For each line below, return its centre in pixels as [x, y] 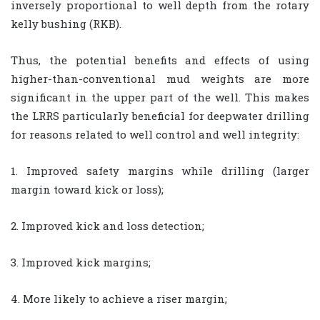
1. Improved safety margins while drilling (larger [160, 171]
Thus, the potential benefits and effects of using [160, 60]
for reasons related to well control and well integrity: [155, 135]
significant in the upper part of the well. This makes [160, 97]
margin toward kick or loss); [87, 190]
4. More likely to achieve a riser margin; [119, 299]
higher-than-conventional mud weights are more [160, 79]
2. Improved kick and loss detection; [107, 226]
